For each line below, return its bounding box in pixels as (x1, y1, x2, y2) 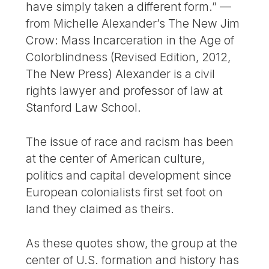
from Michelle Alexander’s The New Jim (26, 16, 240, 31)
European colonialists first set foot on (26, 185, 223, 200)
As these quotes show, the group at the (26, 235, 238, 250)
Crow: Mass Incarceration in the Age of (26, 33, 235, 48)
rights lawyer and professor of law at (26, 83, 223, 98)
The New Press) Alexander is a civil (26, 67, 216, 82)
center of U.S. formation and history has (26, 252, 240, 267)
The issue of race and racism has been (26, 134, 234, 150)
